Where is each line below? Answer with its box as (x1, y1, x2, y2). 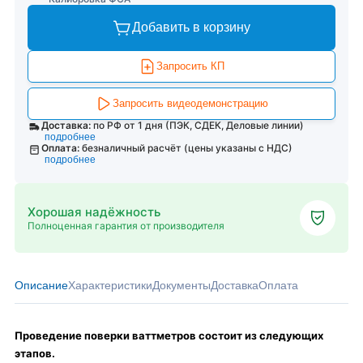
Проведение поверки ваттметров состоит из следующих (15, 329, 323, 342)
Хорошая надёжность (28, 203, 160, 220)
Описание (15, 279, 68, 292)
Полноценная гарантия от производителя (28, 219, 224, 232)
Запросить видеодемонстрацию (113, 97, 268, 109)
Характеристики (68, 279, 152, 292)
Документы (152, 279, 211, 292)
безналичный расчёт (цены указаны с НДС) (82, 142, 293, 154)
